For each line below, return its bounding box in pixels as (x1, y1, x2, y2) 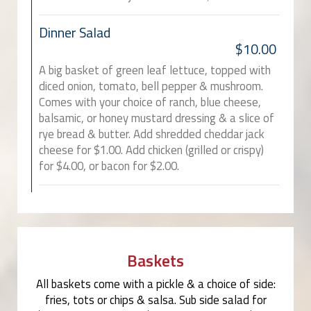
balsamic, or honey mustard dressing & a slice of (39, 109, 274, 128)
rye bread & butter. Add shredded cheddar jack (39, 125, 264, 144)
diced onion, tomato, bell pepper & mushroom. (39, 77, 263, 96)
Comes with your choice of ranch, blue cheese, (39, 93, 261, 112)
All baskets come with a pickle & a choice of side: (35, 275, 276, 294)
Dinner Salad (39, 22, 110, 44)
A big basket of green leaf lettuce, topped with (39, 61, 271, 80)
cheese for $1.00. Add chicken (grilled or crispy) (39, 141, 264, 160)
